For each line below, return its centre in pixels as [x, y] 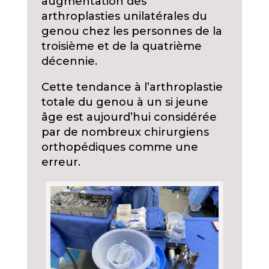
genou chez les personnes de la [131, 32]
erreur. [61, 162]
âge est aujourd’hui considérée [129, 117]
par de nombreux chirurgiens [125, 132]
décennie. [69, 62]
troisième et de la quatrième [121, 47]
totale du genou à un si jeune [125, 102]
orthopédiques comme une [119, 147]
